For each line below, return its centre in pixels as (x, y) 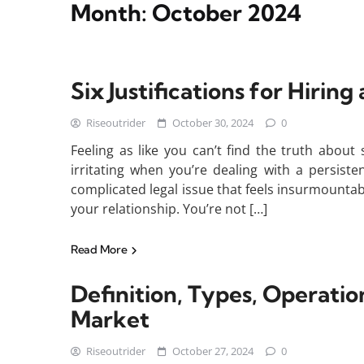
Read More (100, 249)
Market (110, 319)
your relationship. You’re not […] (169, 209)
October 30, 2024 (213, 123)
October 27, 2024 (213, 351)
